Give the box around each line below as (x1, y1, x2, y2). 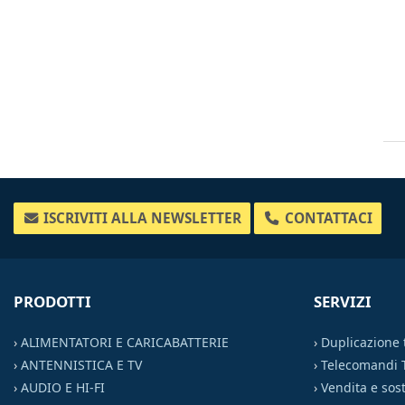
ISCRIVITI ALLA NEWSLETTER (40, 208, 242, 228)
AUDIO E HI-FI (21, 378, 105, 396)
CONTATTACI (280, 208, 372, 228)
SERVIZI (314, 290, 372, 312)
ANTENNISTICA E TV (21, 355, 142, 373)
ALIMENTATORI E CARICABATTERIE (21, 333, 229, 351)
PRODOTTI (14, 290, 91, 312)
